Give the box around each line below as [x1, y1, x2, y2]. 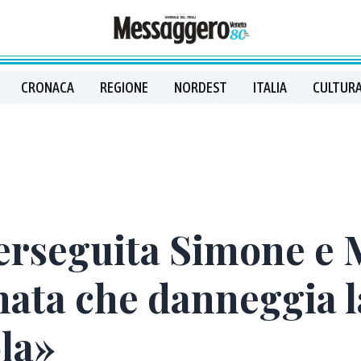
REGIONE [100, 79, 148, 96]
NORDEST [174, 79, 227, 96]
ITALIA [253, 79, 287, 96]
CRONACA [21, 79, 74, 96]
